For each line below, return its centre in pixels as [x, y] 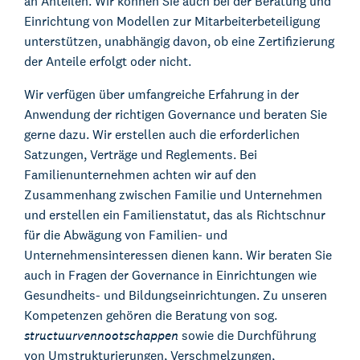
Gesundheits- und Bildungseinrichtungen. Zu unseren [176, 296]
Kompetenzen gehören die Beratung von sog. [151, 316]
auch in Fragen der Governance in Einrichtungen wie [170, 276]
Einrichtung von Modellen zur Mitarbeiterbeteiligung [172, 22]
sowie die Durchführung [247, 336]
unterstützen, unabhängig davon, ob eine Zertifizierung [179, 42]
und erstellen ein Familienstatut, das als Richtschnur [175, 215]
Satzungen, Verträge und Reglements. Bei [141, 155]
